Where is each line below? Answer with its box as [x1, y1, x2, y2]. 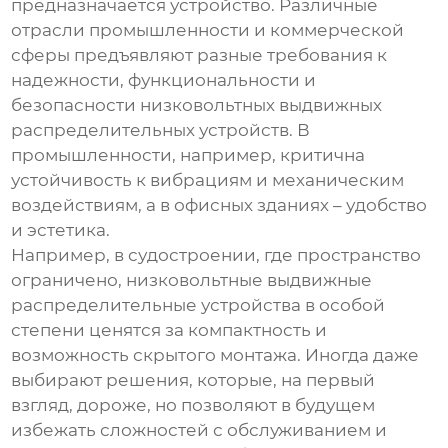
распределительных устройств [11, 120, 290, 141]
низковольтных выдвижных [140, 95, 383, 116]
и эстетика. [11, 220, 111, 241]
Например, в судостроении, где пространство [11, 245, 422, 266]
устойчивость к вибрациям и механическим [11, 170, 405, 191]
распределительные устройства [11, 295, 302, 316]
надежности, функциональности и [11, 70, 317, 91]
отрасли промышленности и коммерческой [11, 20, 405, 41]
